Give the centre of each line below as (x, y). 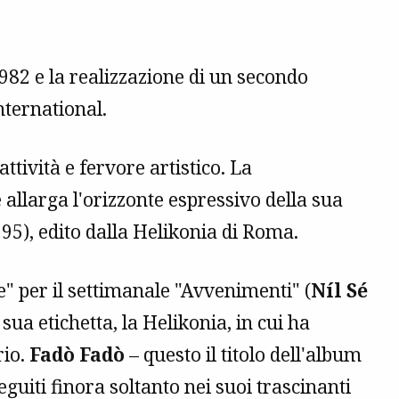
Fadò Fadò (77, 354)
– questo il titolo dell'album (243, 354)
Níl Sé (339, 290)
